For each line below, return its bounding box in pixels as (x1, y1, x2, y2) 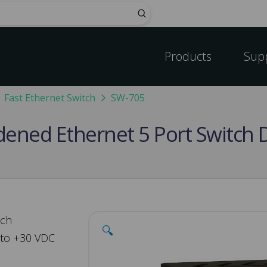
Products (164, 48, 212, 64)
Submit (141, 7, 169, 18)
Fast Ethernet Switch (4, 91, 95, 104)
